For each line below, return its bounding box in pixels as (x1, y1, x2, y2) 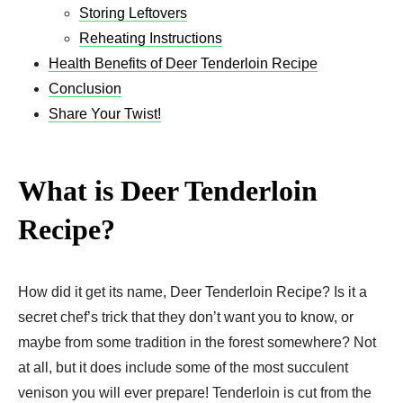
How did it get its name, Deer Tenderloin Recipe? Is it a (18, 283, 367, 300)
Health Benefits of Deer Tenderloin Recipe (49, 55, 318, 71)
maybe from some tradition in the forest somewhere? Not (18, 334, 376, 350)
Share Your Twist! (49, 105, 161, 121)
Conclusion (49, 80, 121, 96)
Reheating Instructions (79, 30, 222, 46)
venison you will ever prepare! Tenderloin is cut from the (18, 384, 372, 400)
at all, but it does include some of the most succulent (18, 359, 348, 375)
